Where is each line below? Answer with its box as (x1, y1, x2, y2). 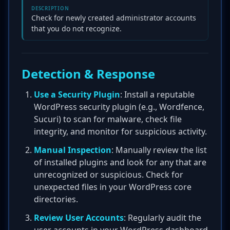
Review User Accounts (34, 212, 124, 223)
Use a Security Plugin (34, 89, 120, 100)
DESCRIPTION (31, 5, 69, 12)
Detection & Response (22, 65, 155, 82)
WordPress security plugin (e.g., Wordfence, (34, 101, 204, 112)
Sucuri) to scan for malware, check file (34, 113, 182, 125)
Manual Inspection (34, 144, 111, 156)
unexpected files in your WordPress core (34, 181, 191, 193)
